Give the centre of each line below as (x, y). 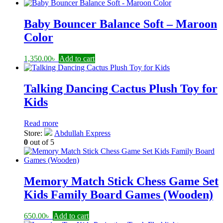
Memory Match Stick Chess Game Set (121, 181)
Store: (34, 133)
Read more (41, 123)
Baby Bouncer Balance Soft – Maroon (120, 24)
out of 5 (41, 142)
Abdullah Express (82, 133)
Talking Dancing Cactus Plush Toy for (121, 88)
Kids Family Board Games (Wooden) (118, 194)
